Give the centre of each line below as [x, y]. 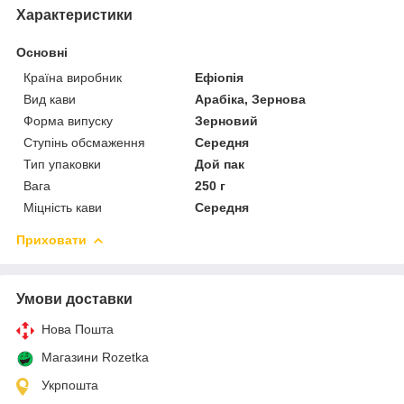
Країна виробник [73, 77]
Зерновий [227, 120]
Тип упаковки [62, 164]
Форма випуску [68, 120]
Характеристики [74, 14]
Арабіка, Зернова [251, 99]
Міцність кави [63, 207]
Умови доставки [74, 298]
